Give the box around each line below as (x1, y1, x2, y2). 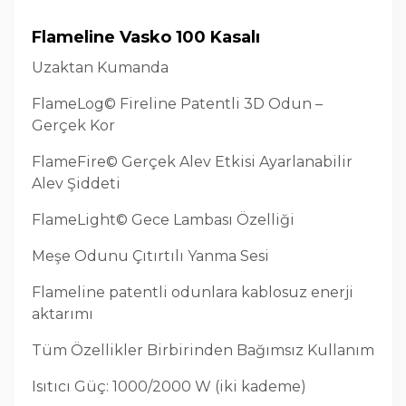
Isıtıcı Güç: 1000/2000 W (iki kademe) (32, 378, 306, 396)
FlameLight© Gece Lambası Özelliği (32, 211, 295, 229)
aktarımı (32, 305, 93, 324)
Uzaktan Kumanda (32, 59, 169, 77)
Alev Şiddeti (32, 175, 121, 193)
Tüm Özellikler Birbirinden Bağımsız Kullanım (32, 342, 374, 360)
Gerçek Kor (32, 117, 115, 135)
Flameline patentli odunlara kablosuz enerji (32, 284, 353, 302)
